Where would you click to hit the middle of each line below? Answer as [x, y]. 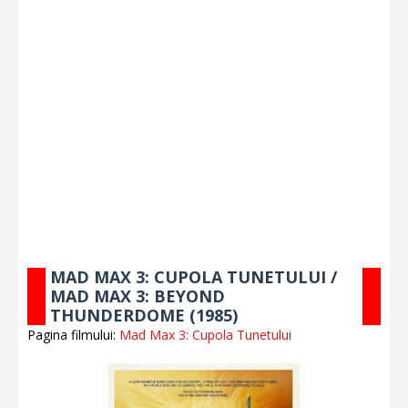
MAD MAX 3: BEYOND [138, 296]
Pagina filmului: [73, 335]
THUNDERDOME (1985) [144, 315]
